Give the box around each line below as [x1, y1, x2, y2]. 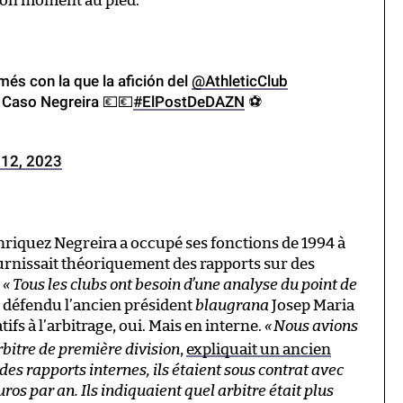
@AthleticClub [192, 71, 288, 90]
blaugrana [195, 297, 269, 313]
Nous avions [273, 318, 358, 334]
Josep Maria [269, 297, 354, 313]
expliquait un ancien [186, 341, 331, 357]
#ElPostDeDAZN [133, 92, 245, 111]
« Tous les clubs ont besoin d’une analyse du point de [3, 276, 357, 292]
